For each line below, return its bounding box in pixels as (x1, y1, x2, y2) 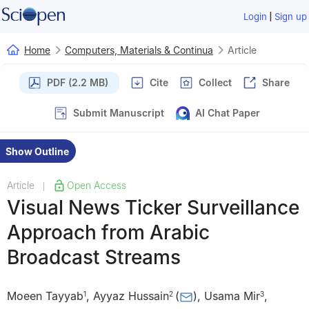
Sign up (275, 11, 308, 22)
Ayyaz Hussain (93, 289, 169, 303)
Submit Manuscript (73, 106, 164, 119)
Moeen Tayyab (7, 289, 83, 303)
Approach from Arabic (7, 220, 210, 244)
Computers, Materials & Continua (65, 43, 213, 56)
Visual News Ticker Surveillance (7, 195, 299, 219)
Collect (199, 76, 232, 88)
